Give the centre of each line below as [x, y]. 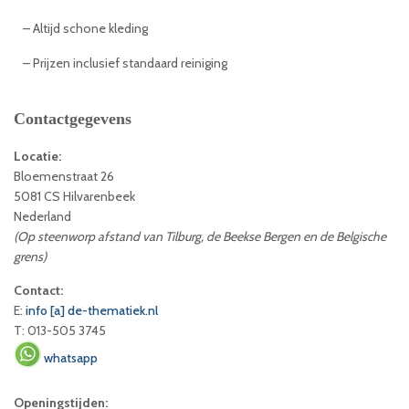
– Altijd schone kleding [85, 28]
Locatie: [37, 156]
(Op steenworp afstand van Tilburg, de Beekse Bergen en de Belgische [200, 236]
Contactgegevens [73, 118]
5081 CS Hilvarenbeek [74, 196]
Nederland [42, 216]
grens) [30, 256]
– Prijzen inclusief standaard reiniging [125, 63]
